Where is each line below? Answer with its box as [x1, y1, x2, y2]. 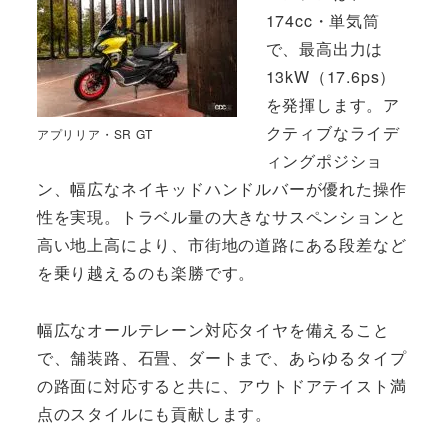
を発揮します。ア [265, 93, 400, 117]
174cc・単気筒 [265, 9, 380, 33]
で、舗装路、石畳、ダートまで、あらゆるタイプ [36, 346, 407, 370]
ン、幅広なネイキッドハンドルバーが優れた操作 [36, 177, 407, 201]
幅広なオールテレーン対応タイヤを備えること [36, 318, 390, 342]
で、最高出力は [265, 37, 384, 61]
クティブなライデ [265, 121, 400, 145]
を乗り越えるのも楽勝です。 [36, 261, 256, 285]
